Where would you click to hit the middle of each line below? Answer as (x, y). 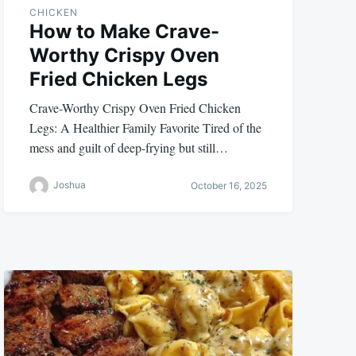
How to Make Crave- (125, 31)
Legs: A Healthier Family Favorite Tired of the (146, 127)
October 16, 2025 (228, 186)
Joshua (70, 185)
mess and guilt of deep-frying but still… (129, 147)
